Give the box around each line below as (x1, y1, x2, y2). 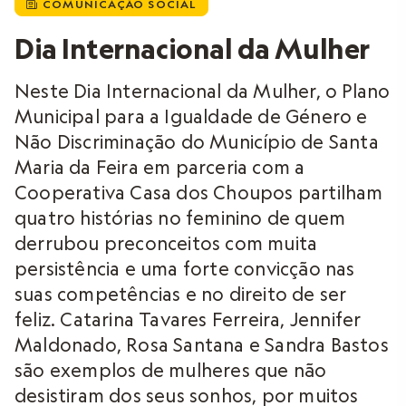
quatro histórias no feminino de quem (14, 206, 346, 229)
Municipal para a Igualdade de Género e (14, 104, 368, 128)
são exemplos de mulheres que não (14, 358, 327, 382)
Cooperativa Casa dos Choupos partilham (14, 180, 383, 204)
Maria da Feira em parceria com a (14, 155, 305, 179)
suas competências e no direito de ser (14, 282, 347, 305)
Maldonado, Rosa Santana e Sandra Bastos (14, 333, 389, 356)
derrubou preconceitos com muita (14, 231, 318, 255)
